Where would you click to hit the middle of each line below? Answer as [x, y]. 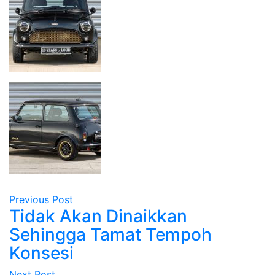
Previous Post [41, 199]
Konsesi [41, 253]
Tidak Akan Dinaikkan [98, 216]
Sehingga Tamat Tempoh [110, 234]
